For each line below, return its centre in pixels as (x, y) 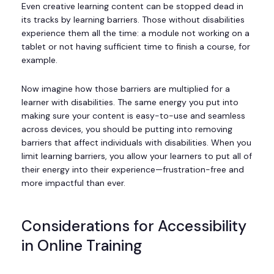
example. (39, 60)
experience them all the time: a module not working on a (135, 33)
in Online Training (83, 246)
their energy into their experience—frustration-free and (133, 169)
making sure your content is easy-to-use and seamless (133, 116)
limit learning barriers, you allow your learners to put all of (137, 156)
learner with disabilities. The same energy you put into (130, 102)
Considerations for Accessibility (134, 226)
